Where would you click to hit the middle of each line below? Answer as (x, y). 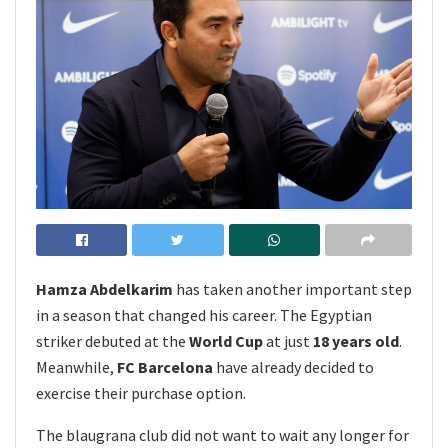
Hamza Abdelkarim (104, 288)
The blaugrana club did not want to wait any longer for (222, 434)
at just (288, 340)
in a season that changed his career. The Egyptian (204, 314)
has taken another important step (292, 288)
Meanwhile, (76, 366)
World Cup (226, 340)
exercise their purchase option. (141, 392)
